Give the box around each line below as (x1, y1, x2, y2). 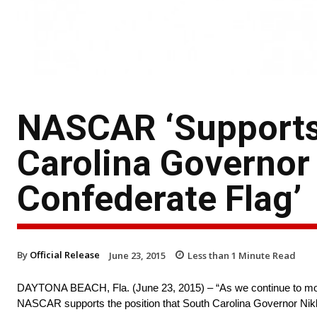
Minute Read (236, 248, 296, 262)
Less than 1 (188, 248, 236, 262)
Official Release (30, 248, 100, 261)
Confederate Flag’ (17, 178, 301, 219)
